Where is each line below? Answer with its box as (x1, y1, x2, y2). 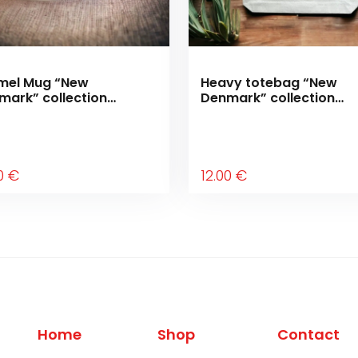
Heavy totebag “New (201, 74, 337, 92)
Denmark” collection (201, 89, 335, 107)
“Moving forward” (201, 104, 319, 122)
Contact (276, 324, 340, 344)
